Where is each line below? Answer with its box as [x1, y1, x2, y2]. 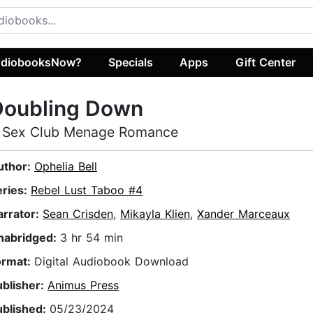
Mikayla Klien [120, 207, 190, 221]
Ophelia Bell [34, 159, 97, 174]
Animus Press [48, 278, 119, 293]
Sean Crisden [43, 207, 113, 221]
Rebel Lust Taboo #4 [31, 183, 143, 198]
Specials [108, 54, 154, 69]
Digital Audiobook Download [34, 254, 189, 269]
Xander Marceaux [197, 207, 290, 221]
